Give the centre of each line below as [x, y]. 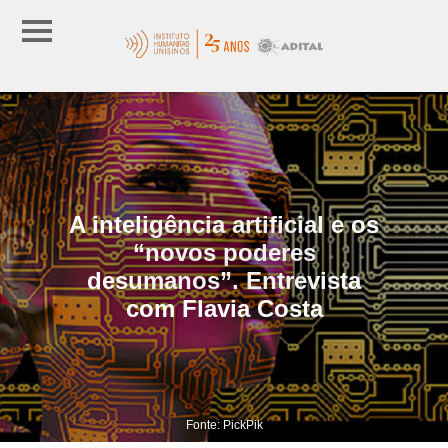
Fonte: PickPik [224, 424]
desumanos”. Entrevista [224, 280]
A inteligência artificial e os [224, 224]
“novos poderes [224, 252]
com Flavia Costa [224, 308]
